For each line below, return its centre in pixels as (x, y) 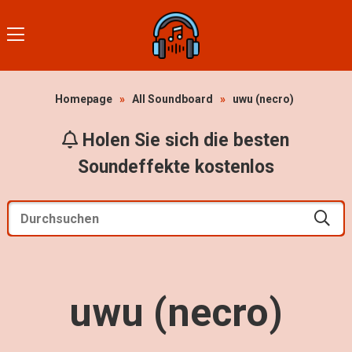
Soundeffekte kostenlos (176, 167)
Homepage (84, 99)
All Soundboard (173, 99)
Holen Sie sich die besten (184, 140)
